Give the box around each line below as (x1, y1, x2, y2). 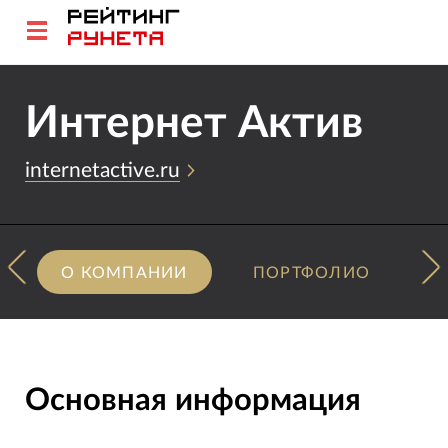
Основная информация (24, 385, 361, 417)
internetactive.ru (24, 160, 180, 182)
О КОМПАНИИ (61, 264, 188, 281)
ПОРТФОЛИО (252, 264, 371, 281)
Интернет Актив (24, 102, 363, 146)
